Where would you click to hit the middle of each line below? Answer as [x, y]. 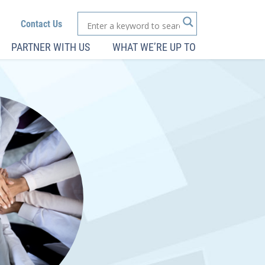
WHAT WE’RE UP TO [154, 47]
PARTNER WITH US [51, 47]
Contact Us [41, 24]
